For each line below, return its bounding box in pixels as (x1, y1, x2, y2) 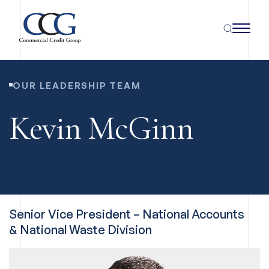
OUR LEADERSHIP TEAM (13, 80, 141, 91)
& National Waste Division (9, 222, 152, 237)
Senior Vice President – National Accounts (9, 207, 244, 222)
